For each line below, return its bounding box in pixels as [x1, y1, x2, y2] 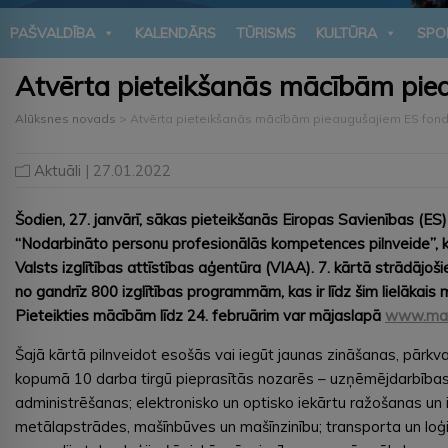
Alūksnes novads [15, 110, 116, 126]
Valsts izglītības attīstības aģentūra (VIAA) [15, 257, 311, 277]
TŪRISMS [236, 23, 296, 42]
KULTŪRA [316, 23, 377, 42]
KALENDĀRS [135, 23, 216, 42]
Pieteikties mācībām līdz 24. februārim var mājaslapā [15, 305, 385, 325]
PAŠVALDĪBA [10, 23, 95, 42]
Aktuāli [34, 160, 81, 180]
